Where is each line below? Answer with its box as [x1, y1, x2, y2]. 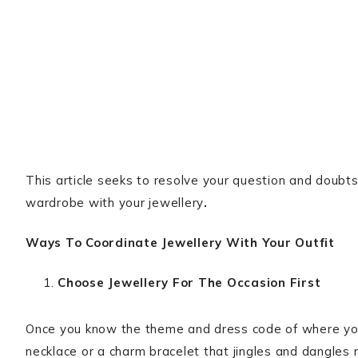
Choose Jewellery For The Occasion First [58, 275, 321, 290]
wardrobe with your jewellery [26, 195, 204, 210]
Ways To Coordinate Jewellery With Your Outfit [26, 235, 335, 250]
